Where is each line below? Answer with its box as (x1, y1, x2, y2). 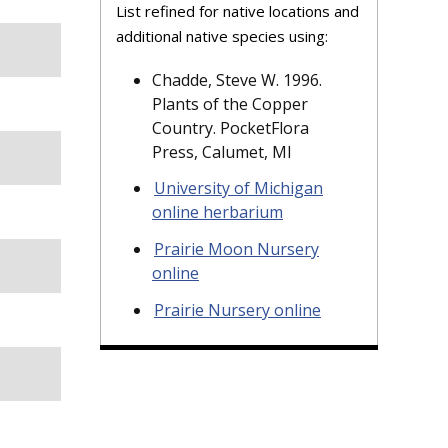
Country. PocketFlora (152, 116, 309, 139)
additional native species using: (116, 25, 328, 46)
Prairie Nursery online (154, 298, 321, 321)
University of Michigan (154, 177, 323, 200)
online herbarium (152, 201, 283, 224)
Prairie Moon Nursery (154, 238, 319, 261)
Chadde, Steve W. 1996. (152, 68, 322, 91)
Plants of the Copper (152, 92, 308, 115)
